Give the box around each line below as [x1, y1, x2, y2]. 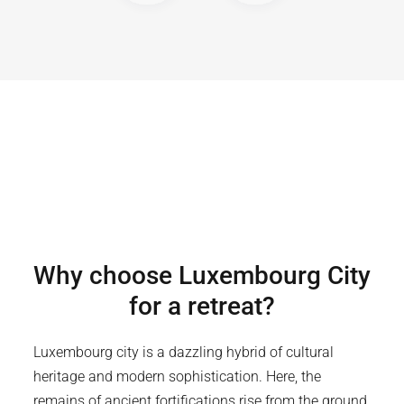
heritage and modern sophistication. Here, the [33, 367, 322, 385]
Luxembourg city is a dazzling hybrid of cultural [33, 343, 335, 361]
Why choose [33, 260, 179, 290]
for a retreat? [129, 290, 275, 321]
